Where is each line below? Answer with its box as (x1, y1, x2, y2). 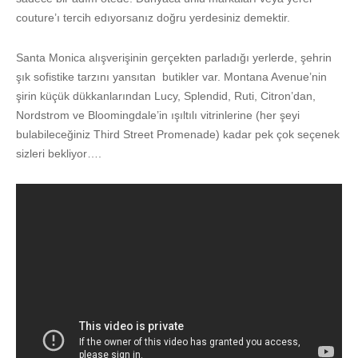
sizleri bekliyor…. (16, 146, 101, 160)
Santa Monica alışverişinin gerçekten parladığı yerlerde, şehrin (16, 50, 332, 64)
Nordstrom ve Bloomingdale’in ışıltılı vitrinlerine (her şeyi (16, 108, 300, 121)
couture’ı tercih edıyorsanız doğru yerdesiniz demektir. (16, 10, 290, 24)
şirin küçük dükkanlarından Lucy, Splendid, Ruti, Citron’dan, (16, 89, 316, 102)
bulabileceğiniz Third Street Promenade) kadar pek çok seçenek (16, 127, 340, 141)
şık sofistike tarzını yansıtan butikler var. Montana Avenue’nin (16, 70, 327, 83)
